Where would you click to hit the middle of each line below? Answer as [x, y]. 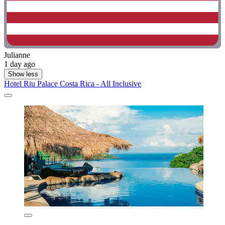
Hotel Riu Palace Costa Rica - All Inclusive [73, 83]
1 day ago [20, 64]
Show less [23, 74]
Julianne [17, 55]
